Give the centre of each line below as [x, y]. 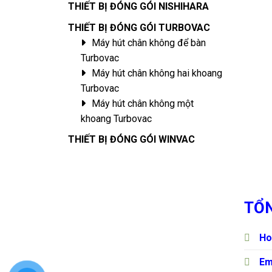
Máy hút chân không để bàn [148, 42]
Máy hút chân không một [142, 103]
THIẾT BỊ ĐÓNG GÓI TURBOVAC [139, 27]
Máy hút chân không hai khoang [157, 73]
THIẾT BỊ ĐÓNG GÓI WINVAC [131, 140]
